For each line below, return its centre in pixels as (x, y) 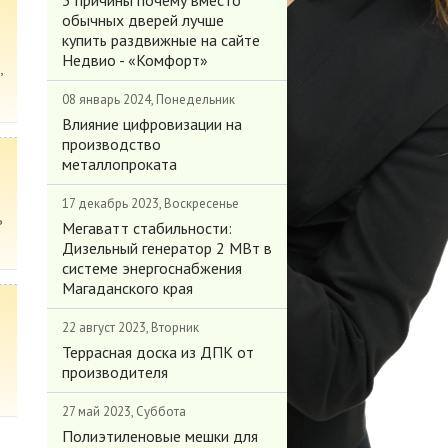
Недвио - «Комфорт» (134, 60)
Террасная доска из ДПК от (157, 352)
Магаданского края (127, 288)
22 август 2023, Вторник (130, 327)
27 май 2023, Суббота (123, 411)
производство (111, 144)
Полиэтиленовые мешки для (159, 436)
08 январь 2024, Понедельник (148, 99)
